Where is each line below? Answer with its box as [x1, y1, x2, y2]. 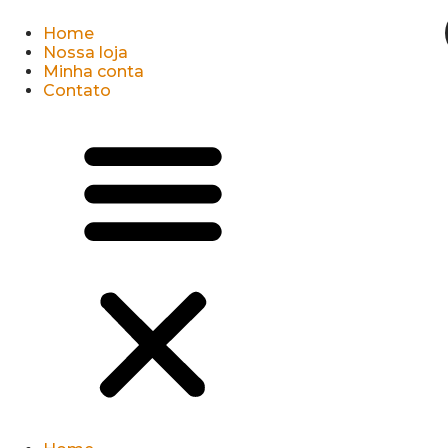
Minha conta [42, 62, 144, 81]
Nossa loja [42, 43, 128, 62]
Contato [42, 81, 111, 100]
